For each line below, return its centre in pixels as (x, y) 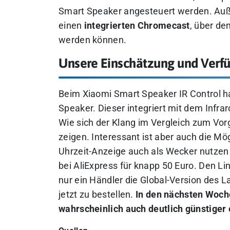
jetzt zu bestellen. (97, 195)
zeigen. (74, 137)
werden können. (93, 40)
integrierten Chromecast (137, 25)
